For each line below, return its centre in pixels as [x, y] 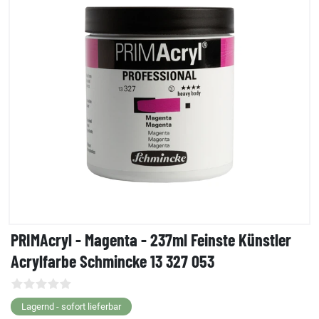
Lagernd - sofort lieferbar [71, 307]
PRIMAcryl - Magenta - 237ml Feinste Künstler [151, 240]
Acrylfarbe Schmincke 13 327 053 [113, 261]
